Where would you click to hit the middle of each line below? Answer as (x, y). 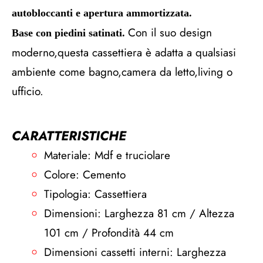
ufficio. (28, 91)
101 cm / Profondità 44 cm (109, 233)
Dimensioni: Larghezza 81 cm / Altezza (139, 213)
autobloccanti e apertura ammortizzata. (102, 13)
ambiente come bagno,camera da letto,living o (122, 72)
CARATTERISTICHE (69, 136)
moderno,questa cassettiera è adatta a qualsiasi (124, 53)
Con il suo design (170, 33)
